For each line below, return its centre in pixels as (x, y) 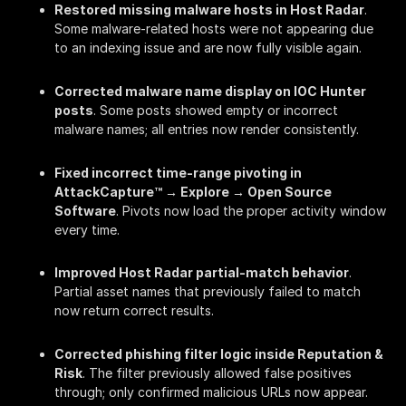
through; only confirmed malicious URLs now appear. (211, 391)
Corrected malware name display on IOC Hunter (210, 92)
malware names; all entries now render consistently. (207, 130)
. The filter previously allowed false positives (217, 372)
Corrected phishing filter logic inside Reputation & (219, 353)
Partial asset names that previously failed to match (208, 292)
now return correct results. (134, 311)
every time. (87, 229)
